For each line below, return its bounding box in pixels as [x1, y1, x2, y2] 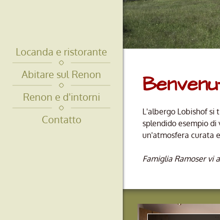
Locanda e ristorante [16, 45, 107, 58]
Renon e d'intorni [23, 90, 100, 103]
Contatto [41, 113, 82, 126]
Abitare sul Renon [22, 68, 101, 81]
